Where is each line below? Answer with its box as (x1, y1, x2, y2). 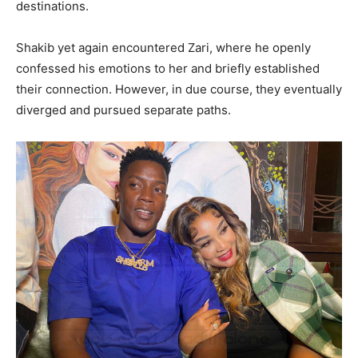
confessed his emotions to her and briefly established (16, 61, 320, 77)
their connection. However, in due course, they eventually (16, 82, 342, 97)
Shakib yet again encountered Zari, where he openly (16, 40, 311, 56)
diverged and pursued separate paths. (16, 102, 231, 118)
